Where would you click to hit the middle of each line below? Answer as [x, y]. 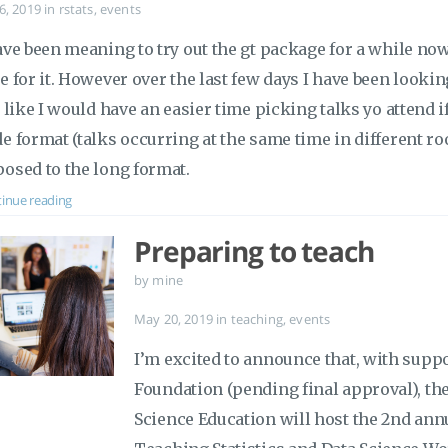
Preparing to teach [254, 251]
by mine [159, 280]
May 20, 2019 [175, 318]
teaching [256, 318]
